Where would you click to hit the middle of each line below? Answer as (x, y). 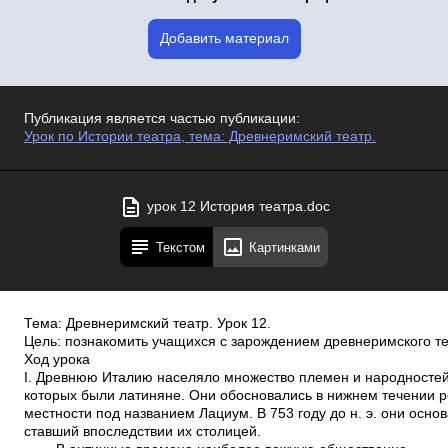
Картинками (284, 247)
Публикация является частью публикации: (162, 118)
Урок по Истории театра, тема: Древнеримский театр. (200, 136)
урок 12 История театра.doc (238, 206)
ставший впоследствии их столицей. (142, 431)
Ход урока (57, 359)
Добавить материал (224, 38)
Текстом (180, 247)
